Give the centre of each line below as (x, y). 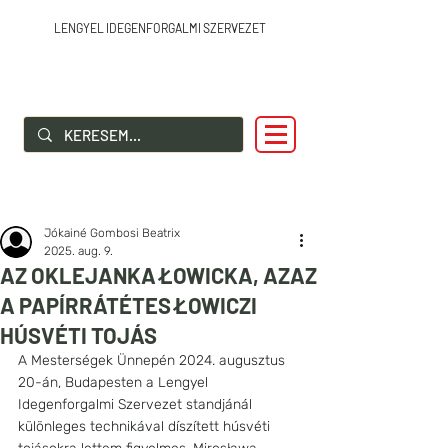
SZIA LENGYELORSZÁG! (160, 135)
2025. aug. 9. (78, 251)
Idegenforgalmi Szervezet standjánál (137, 404)
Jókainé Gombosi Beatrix (112, 233)
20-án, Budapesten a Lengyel (115, 382)
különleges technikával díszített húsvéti (146, 426)
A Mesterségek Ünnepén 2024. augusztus (153, 360)
